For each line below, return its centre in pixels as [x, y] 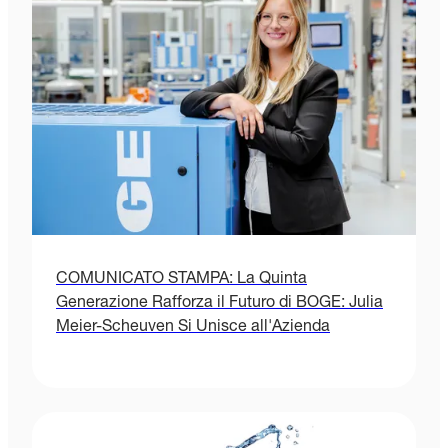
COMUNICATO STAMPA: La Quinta [181, 280]
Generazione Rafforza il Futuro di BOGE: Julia [219, 304]
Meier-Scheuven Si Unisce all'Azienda [193, 328]
